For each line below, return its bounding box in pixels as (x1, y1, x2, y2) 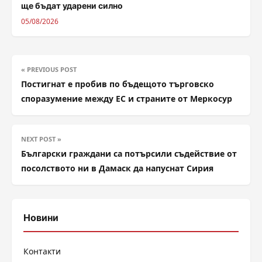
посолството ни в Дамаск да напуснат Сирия (21, 163, 213, 174)
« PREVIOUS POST (21, 65, 77, 74)
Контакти (23, 246, 61, 257)
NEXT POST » (21, 135, 61, 144)
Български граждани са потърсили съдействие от (21, 148, 237, 160)
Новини (23, 212, 58, 224)
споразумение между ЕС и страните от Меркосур (21, 93, 232, 105)
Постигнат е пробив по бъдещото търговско (21, 78, 214, 90)
